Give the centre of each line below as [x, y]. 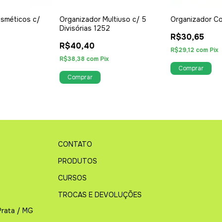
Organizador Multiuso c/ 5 [103, 19]
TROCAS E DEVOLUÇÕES [100, 194]
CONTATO [75, 144]
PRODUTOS [78, 161]
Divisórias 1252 [84, 28]
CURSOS [73, 178]
